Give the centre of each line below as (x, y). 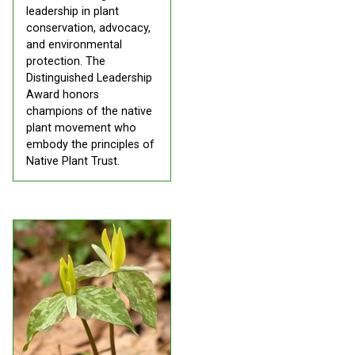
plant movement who (81, 128)
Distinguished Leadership (89, 78)
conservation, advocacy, (88, 28)
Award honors (63, 95)
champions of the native (89, 111)
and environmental (74, 45)
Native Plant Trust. (73, 161)
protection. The (66, 61)
